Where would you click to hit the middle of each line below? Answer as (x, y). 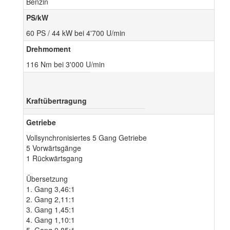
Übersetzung (47, 179)
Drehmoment (49, 49)
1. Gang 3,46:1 (51, 189)
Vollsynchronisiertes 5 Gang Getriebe (87, 138)
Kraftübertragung (56, 101)
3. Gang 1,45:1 (51, 210)
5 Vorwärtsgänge (54, 148)
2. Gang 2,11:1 (51, 199)
